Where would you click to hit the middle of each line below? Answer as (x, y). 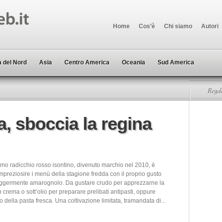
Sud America (176, 62)
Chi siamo (178, 26)
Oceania (134, 62)
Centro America (87, 62)
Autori (210, 26)
